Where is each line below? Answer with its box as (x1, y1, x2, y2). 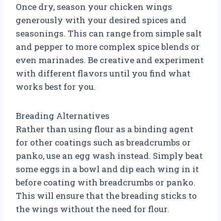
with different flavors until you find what (16, 67, 190, 79)
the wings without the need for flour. (16, 203, 169, 215)
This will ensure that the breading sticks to (16, 189, 197, 201)
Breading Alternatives (16, 110, 110, 121)
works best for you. (16, 80, 96, 92)
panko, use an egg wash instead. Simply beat (16, 149, 203, 161)
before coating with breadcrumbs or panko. (16, 176, 195, 188)
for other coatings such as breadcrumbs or (16, 136, 191, 148)
